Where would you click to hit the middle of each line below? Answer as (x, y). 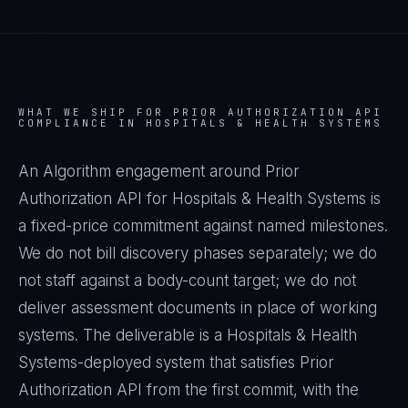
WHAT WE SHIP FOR (96, 112)
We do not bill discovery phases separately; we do (198, 253)
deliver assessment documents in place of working (198, 308)
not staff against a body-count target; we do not (187, 280)
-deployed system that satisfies (189, 362)
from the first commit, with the (250, 390)
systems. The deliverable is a (122, 335)
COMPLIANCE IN (82, 123)
